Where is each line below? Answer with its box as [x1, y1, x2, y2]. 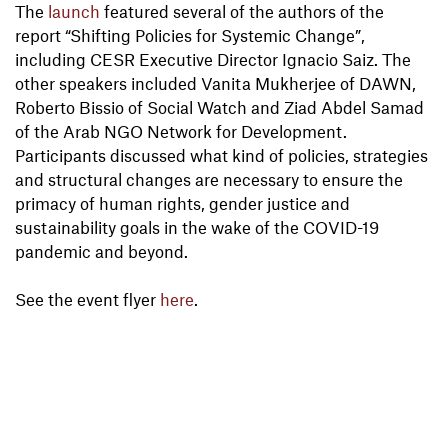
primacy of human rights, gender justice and [15, 193, 350, 214]
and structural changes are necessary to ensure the [15, 169, 403, 190]
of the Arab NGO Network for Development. [15, 121, 347, 142]
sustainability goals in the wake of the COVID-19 [15, 217, 379, 238]
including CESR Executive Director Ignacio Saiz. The [15, 49, 411, 70]
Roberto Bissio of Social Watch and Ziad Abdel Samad [15, 97, 424, 118]
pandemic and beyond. [15, 241, 192, 262]
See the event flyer [15, 289, 160, 310]
